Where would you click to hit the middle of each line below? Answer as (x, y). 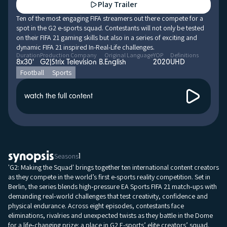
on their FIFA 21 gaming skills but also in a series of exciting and (107, 37)
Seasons (66, 156)
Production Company (68, 55)
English (115, 62)
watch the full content (59, 97)
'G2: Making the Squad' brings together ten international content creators (113, 167)
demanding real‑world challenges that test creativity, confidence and (108, 196)
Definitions (184, 55)
